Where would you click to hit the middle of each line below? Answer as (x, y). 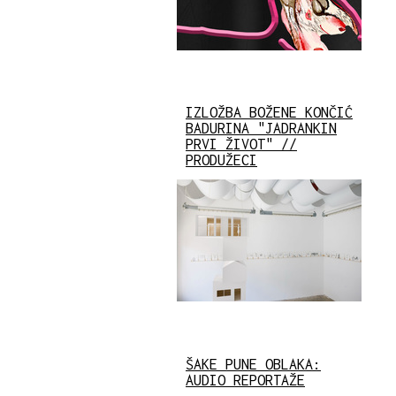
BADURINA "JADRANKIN (261, 129)
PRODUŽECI (221, 160)
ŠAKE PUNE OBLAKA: (253, 364)
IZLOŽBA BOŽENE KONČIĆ (269, 113)
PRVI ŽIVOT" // (241, 145)
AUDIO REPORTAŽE (245, 380)
